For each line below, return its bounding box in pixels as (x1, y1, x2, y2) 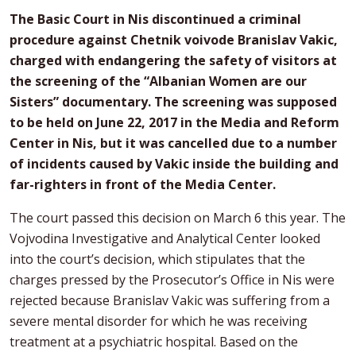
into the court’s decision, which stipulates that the (10, 250, 305, 269)
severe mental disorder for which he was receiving (10, 312, 308, 331)
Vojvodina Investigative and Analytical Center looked (10, 230, 320, 248)
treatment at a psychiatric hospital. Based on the (10, 333, 298, 351)
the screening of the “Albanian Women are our (10, 72, 307, 91)
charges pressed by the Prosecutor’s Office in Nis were (10, 271, 335, 289)
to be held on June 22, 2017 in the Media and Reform (10, 114, 339, 132)
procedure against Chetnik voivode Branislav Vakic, (10, 31, 338, 49)
